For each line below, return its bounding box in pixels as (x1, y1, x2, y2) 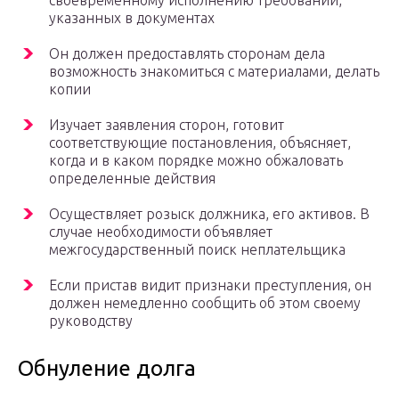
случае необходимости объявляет (49, 224, 273, 240)
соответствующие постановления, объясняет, (49, 134, 351, 151)
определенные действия (49, 170, 216, 187)
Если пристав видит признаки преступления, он (49, 277, 371, 294)
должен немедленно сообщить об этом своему (49, 295, 361, 312)
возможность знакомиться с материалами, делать (49, 63, 379, 80)
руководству (49, 313, 133, 330)
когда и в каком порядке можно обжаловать (49, 152, 343, 169)
